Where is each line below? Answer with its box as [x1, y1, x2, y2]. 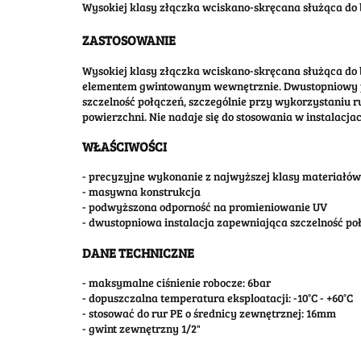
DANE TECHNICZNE [82, 243, 194, 262]
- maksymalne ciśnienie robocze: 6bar [82, 275, 271, 290]
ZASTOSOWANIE [82, 31, 176, 50]
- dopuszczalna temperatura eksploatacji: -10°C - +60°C [82, 290, 353, 305]
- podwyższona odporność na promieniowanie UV [82, 199, 327, 215]
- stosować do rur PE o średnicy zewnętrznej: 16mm [82, 305, 336, 321]
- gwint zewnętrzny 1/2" [82, 321, 201, 336]
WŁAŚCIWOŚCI [82, 136, 167, 156]
